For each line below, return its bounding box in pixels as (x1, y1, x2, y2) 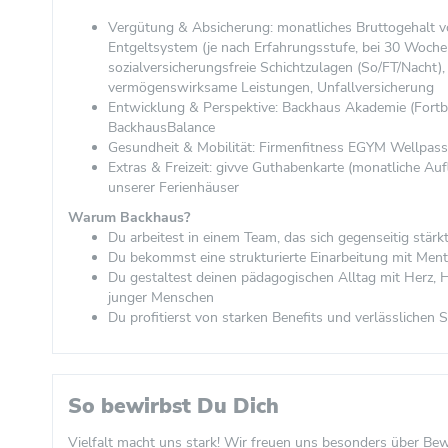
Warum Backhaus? (68, 208, 190, 227)
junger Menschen (108, 288, 214, 307)
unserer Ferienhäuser (108, 178, 239, 197)
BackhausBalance (108, 118, 215, 137)
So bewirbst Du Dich (68, 392, 279, 420)
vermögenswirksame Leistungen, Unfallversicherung (108, 78, 434, 97)
